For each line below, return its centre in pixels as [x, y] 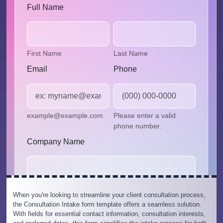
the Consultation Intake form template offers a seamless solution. [107, 205]
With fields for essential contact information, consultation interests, [109, 214]
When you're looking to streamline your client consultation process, [109, 195]
